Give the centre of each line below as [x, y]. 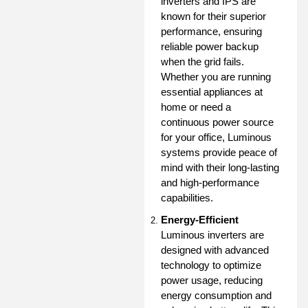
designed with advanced [215, 250]
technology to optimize [211, 265]
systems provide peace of [219, 152]
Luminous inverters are [212, 234]
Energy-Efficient [200, 219]
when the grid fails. [202, 61]
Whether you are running [216, 76]
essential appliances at [212, 91]
